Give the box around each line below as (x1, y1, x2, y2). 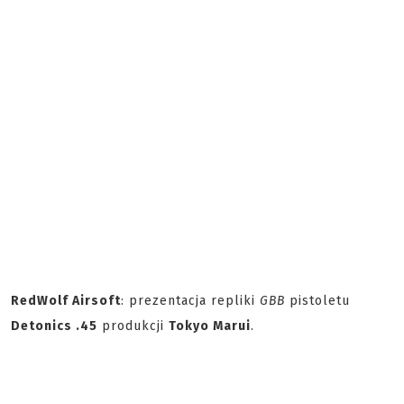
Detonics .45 (11, 318, 97, 334)
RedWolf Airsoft (11, 293, 121, 308)
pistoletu (285, 293, 350, 308)
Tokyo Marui (169, 318, 251, 334)
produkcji (97, 318, 169, 334)
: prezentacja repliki (121, 293, 260, 308)
